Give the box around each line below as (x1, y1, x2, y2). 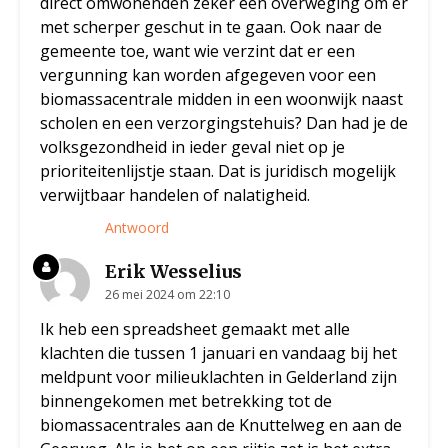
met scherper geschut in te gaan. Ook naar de (40, 16, 382, 39)
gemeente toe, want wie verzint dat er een (40, 40, 355, 63)
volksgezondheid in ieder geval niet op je (40, 136, 345, 159)
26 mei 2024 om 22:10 (105, 286, 230, 304)
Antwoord (105, 218, 169, 238)
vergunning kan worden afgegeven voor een (40, 64, 376, 87)
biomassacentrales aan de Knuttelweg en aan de (40, 414, 402, 437)
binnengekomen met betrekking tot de (40, 390, 332, 413)
